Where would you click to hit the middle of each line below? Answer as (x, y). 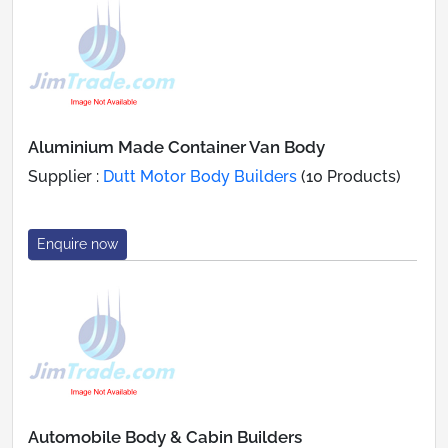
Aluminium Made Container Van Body (176, 146)
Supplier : (65, 176)
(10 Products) (349, 176)
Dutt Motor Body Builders (200, 176)
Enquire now (77, 243)
